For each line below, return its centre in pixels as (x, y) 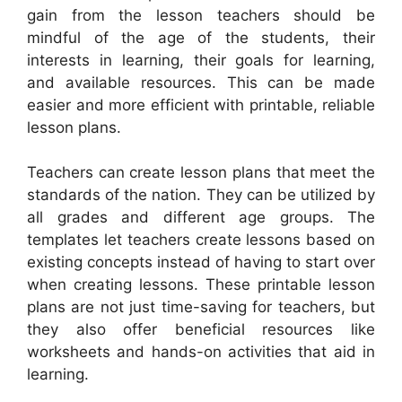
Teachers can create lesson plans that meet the (201, 173)
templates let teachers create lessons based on (201, 240)
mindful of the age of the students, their (201, 37)
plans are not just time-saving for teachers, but (201, 307)
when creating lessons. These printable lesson (201, 285)
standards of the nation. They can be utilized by (201, 195)
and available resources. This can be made (201, 82)
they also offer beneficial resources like (201, 330)
